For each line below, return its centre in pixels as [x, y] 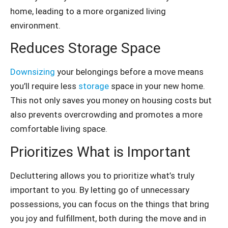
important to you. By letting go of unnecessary [100, 190]
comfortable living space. [59, 129]
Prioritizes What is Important [100, 152]
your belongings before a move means [129, 72]
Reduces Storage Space [85, 48]
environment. [35, 25]
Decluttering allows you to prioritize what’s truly [102, 175]
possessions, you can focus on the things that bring [110, 204]
